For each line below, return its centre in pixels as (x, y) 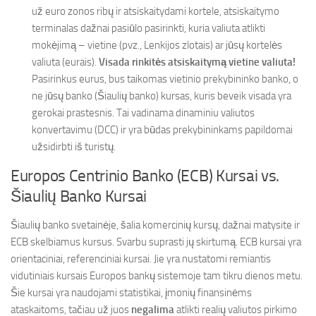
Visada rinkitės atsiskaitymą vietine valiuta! (197, 62)
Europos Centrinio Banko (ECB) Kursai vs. (145, 176)
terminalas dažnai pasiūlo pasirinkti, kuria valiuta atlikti (148, 28)
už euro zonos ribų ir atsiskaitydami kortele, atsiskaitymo (156, 11)
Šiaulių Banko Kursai (79, 196)
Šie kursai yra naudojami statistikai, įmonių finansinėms (131, 293)
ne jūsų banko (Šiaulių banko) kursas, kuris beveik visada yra (162, 96)
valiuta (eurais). (65, 62)
